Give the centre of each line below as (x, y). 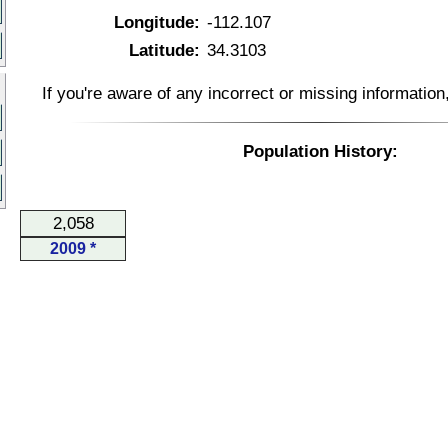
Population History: (320, 151)
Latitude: (164, 50)
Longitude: (157, 22)
